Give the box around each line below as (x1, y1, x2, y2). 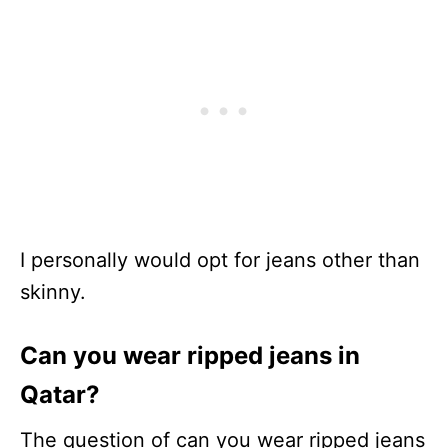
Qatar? (20, 380, 99, 410)
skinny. (20, 280, 86, 305)
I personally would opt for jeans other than (20, 248, 420, 273)
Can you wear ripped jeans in (20, 341, 360, 371)
